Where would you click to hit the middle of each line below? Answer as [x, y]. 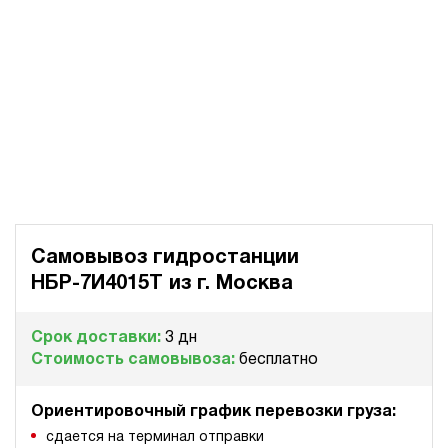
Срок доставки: [98, 338]
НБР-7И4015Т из [114, 284]
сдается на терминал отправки [155, 438]
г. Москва [245, 284]
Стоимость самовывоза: [135, 360]
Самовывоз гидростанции [165, 258]
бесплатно [278, 360]
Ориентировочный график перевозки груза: [213, 412]
